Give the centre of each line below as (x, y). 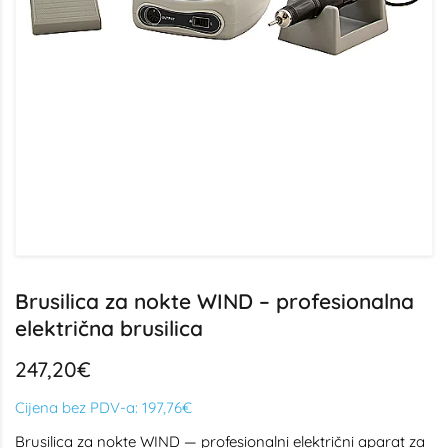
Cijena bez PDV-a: (78, 407)
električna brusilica (109, 328)
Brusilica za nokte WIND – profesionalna (214, 301)
